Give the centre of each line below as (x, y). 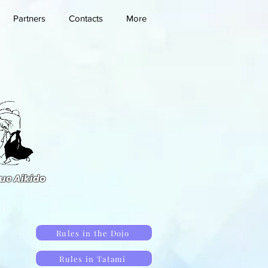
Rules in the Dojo (93, 233)
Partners (29, 18)
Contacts (86, 18)
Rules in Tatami (93, 258)
